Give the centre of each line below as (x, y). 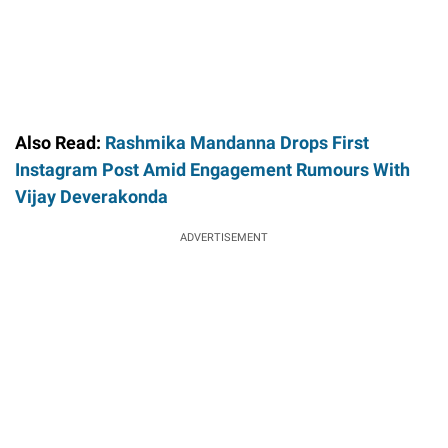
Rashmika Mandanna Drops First (237, 142)
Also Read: (60, 142)
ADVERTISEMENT (224, 237)
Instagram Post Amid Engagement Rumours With (212, 169)
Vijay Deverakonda (91, 196)
